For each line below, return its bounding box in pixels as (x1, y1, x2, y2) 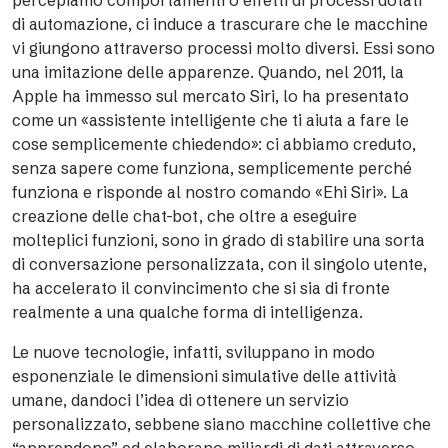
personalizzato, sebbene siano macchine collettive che (12, 414, 431, 434)
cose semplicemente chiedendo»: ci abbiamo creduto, (12, 134, 416, 154)
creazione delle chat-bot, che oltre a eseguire (12, 206, 357, 226)
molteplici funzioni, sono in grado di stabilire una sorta (12, 230, 425, 250)
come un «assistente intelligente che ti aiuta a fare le (12, 110, 409, 130)
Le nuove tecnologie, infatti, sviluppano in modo (12, 342, 375, 362)
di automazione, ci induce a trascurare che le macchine (12, 14, 428, 34)
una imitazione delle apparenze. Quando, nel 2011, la (12, 62, 404, 82)
